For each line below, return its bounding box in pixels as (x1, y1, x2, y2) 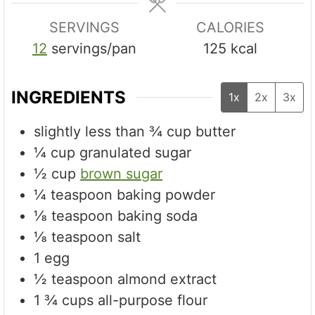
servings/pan (51, 39, 137, 57)
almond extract (117, 271, 217, 288)
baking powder (117, 186, 216, 204)
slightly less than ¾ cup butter (34, 123, 236, 141)
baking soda (117, 207, 198, 225)
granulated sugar (79, 144, 192, 162)
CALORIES (196, 18, 265, 36)
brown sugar (80, 165, 163, 183)
